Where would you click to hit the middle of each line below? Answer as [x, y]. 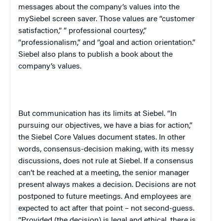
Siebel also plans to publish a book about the [95, 55]
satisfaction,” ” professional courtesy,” [82, 31]
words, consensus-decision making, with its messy [106, 150]
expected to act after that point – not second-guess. [106, 209]
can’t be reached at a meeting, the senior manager [104, 173]
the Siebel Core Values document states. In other [102, 138]
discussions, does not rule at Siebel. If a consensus [106, 162]
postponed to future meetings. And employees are [105, 197]
